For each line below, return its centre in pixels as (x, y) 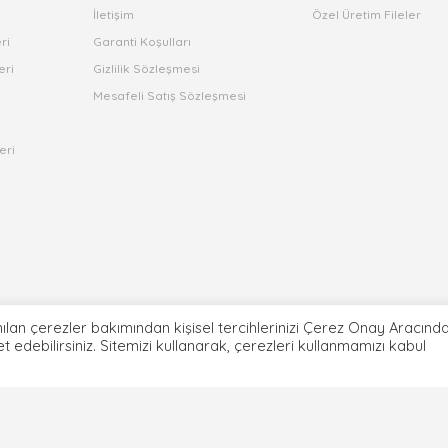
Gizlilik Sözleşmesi (146, 68)
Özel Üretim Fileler (367, 14)
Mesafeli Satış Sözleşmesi (169, 95)
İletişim (113, 14)
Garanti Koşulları (141, 41)
